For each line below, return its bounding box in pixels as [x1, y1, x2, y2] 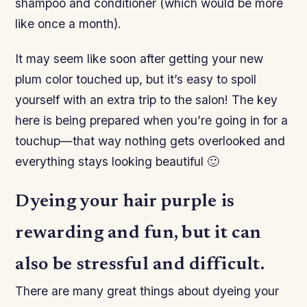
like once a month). [15, 16, 122, 31]
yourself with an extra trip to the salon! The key [15, 92, 278, 107]
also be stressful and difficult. [15, 256, 265, 274]
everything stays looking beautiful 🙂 [15, 153, 220, 169]
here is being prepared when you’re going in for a [15, 112, 288, 127]
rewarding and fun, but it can [15, 224, 262, 243]
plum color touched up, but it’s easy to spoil [15, 71, 257, 86]
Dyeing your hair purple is [15, 193, 235, 211]
